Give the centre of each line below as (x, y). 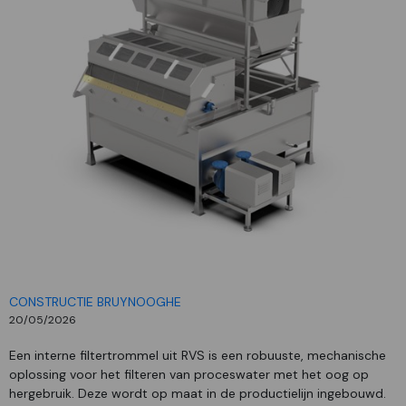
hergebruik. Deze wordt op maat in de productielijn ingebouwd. (198, 393)
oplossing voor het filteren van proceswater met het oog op (189, 374)
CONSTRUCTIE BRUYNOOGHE (95, 302)
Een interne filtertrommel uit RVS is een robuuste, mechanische (198, 355)
